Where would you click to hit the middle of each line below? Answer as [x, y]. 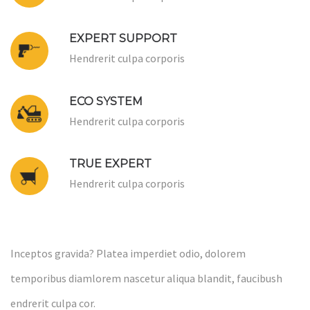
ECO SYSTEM [106, 102]
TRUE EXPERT [110, 164]
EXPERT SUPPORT [123, 39]
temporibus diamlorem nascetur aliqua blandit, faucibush [146, 279]
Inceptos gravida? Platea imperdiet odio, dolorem [128, 254]
